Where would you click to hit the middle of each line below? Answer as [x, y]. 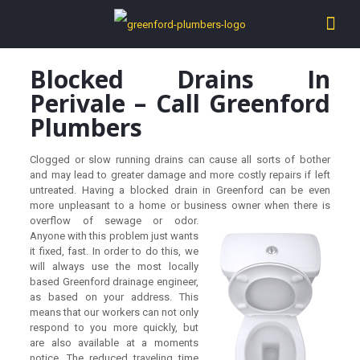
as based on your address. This [114, 297]
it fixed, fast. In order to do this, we [114, 251]
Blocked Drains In [180, 79]
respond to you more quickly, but [114, 327]
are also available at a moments [114, 343]
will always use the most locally [114, 266]
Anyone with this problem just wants [114, 236]
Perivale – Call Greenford [180, 103]
